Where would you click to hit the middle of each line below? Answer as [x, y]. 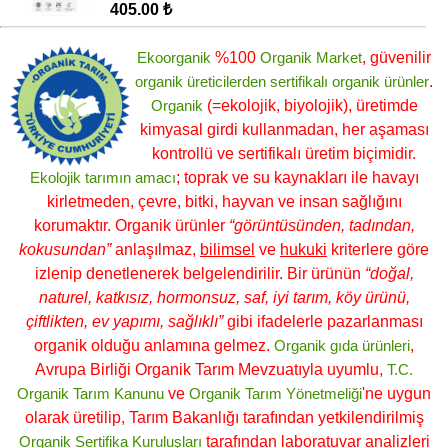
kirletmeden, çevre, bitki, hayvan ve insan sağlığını [224, 202]
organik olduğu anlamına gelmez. [154, 346]
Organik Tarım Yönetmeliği [275, 394]
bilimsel [227, 250]
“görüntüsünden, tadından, [321, 226]
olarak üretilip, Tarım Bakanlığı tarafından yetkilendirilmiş [224, 418]
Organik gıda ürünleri [342, 346]
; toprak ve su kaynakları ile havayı [297, 178]
